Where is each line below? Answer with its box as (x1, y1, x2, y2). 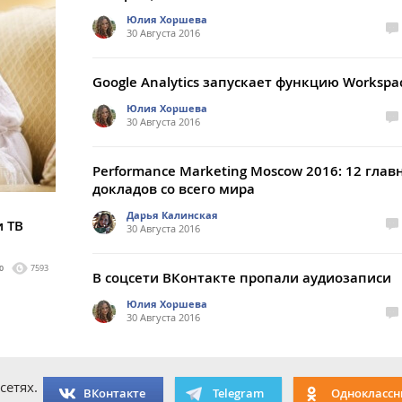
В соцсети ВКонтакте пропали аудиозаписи (92, 268, 391, 287)
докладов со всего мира (92, 179, 255, 198)
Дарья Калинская (127, 208, 218, 222)
